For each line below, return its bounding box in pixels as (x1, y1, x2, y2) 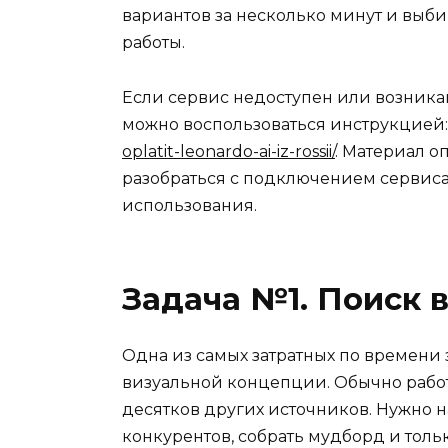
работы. (122, 33, 185, 53)
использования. (122, 195, 257, 215)
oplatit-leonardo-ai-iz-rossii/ (122, 141, 335, 161)
